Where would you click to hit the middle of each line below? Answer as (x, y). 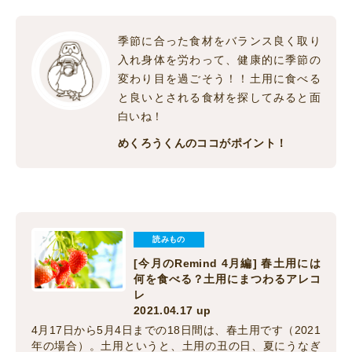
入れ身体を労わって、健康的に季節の (219, 60)
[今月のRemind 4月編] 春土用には (227, 264)
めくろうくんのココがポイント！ (203, 143)
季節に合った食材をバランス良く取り (219, 41)
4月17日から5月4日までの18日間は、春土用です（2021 (176, 330)
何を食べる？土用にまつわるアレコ (227, 279)
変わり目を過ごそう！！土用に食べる (219, 79)
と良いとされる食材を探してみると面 (219, 98)
